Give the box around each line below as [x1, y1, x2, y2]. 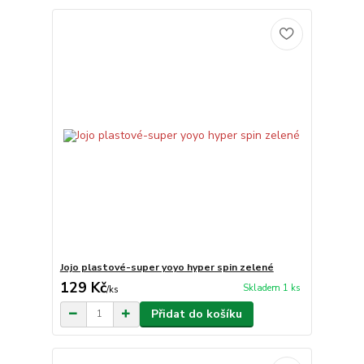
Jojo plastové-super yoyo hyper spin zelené [59, 260, 274, 274]
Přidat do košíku [150, 305, 242, 322]
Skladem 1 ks [242, 282, 301, 295]
